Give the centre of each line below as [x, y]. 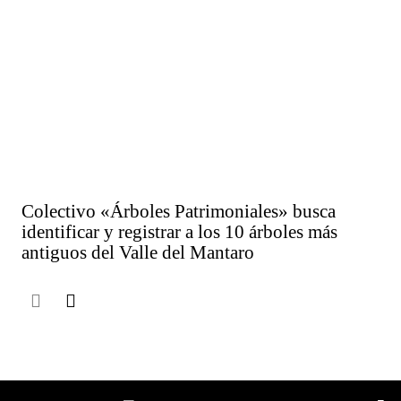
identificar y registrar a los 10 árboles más [180, 232]
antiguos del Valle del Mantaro [138, 253]
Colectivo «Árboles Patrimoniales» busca [179, 212]
